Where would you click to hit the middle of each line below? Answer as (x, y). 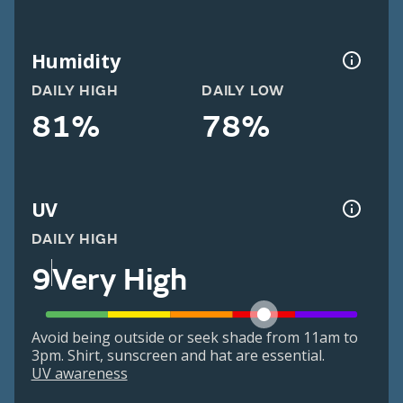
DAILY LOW (243, 91)
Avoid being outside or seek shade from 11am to (194, 338)
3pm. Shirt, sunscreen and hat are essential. (178, 356)
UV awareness (79, 374)
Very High (119, 279)
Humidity (76, 60)
